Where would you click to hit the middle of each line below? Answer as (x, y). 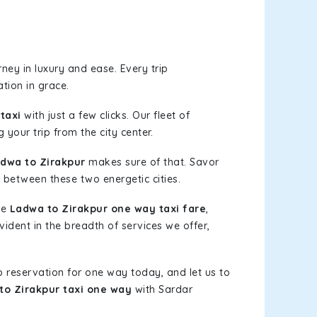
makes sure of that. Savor (152, 162)
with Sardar (162, 289)
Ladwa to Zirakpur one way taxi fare (108, 209)
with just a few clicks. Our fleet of (105, 115)
